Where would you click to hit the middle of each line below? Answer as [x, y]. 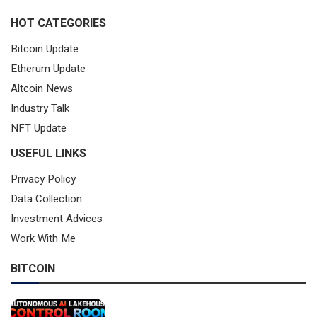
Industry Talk [40, 108]
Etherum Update [48, 69]
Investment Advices [57, 219]
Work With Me [43, 238]
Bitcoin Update [45, 49]
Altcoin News [42, 88]
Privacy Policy [43, 179]
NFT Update [39, 128]
